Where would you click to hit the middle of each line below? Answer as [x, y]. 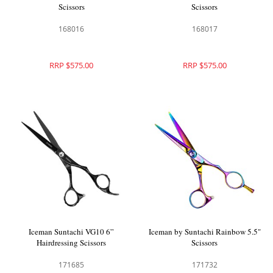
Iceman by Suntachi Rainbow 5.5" [204, 231]
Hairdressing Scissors [72, 242]
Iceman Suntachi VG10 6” [72, 231]
